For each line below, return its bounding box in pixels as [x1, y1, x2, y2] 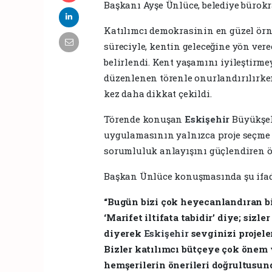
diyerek [104, 226, 144, 239]
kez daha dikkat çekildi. [104, 87, 212, 100]
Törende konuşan [104, 112, 185, 125]
